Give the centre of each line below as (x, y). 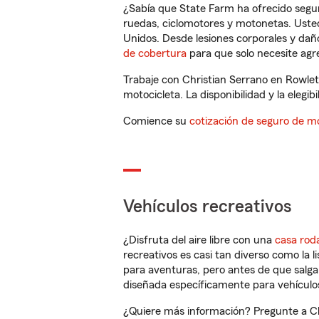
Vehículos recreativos (208, 207)
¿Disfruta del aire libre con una (199, 240)
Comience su (156, 121)
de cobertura (155, 53)
